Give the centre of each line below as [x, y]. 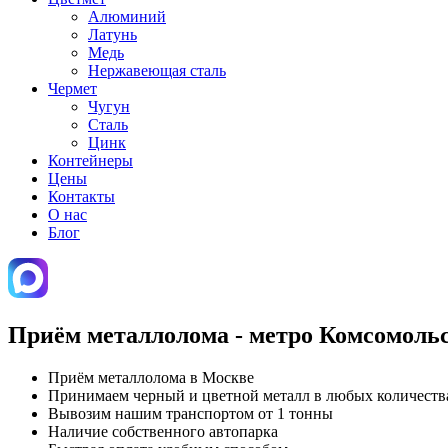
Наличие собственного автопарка [163, 431]
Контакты [81, 196]
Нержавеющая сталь [157, 70]
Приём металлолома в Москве [151, 377]
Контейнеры [90, 160]
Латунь [112, 34]
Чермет [72, 88]
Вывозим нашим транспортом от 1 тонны [190, 413]
